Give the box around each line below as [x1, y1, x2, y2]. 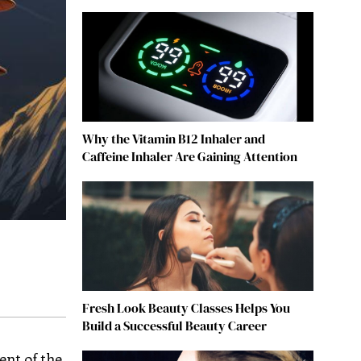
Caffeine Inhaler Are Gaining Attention [81, 147, 297, 166]
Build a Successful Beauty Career [81, 317, 267, 335]
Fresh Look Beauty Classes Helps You [81, 299, 290, 317]
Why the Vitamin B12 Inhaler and [81, 130, 265, 148]
